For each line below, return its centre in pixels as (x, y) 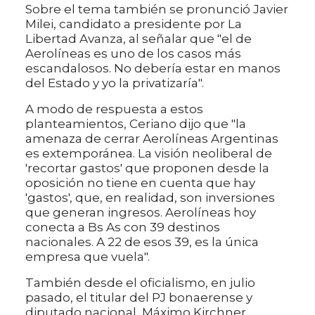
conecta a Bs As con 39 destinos (123, 227)
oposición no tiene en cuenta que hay (140, 182)
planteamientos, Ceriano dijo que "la (136, 123)
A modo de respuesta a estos (114, 109)
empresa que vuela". (88, 256)
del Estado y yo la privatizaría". (115, 83)
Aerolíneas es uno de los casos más (133, 53)
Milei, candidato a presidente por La (134, 24)
